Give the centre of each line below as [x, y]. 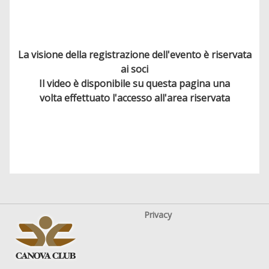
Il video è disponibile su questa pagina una [134, 83]
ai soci [134, 69]
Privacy [158, 214]
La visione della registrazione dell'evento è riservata [134, 54]
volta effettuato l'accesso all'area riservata [134, 98]
